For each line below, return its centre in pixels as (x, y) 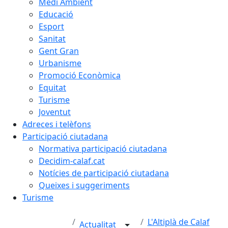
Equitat (52, 88)
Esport (51, 26)
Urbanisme (60, 63)
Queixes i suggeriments (84, 185)
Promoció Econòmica (80, 75)
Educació (56, 14)
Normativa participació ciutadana (103, 149)
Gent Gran (59, 51)
